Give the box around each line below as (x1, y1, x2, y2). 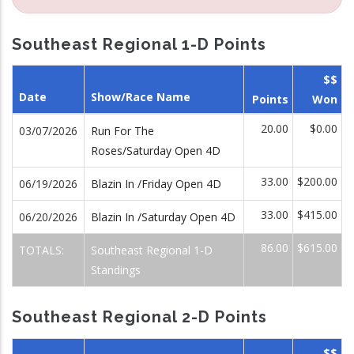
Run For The (91, 123, 154, 138)
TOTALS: (19, 243, 67, 258)
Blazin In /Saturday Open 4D (91, 209, 235, 224)
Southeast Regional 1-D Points (12, 34, 266, 54)
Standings (91, 262, 141, 277)
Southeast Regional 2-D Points (12, 307, 267, 326)
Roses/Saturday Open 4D (91, 143, 220, 158)
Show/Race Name (91, 89, 190, 104)
